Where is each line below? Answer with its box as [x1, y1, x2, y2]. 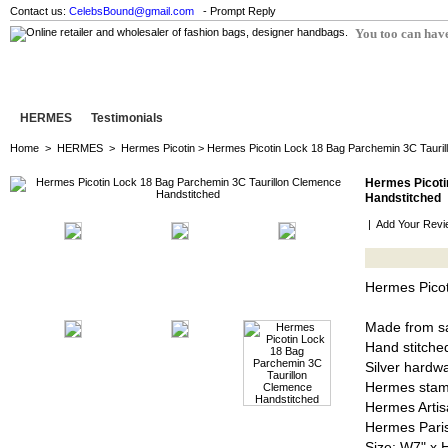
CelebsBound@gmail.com [69, 5, 194, 17]
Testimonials [91, 111, 163, 125]
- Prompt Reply [200, 5, 276, 17]
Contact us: [10, 5, 69, 17]
